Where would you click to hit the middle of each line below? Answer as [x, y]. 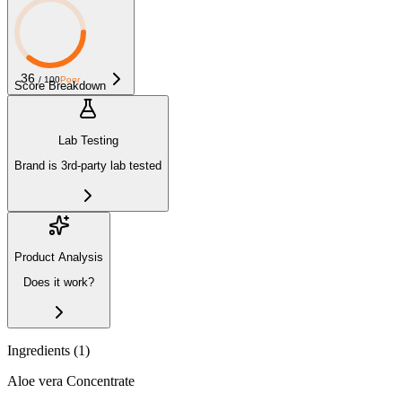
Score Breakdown [60, 85]
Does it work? [59, 283]
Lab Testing [88, 141]
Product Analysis [59, 258]
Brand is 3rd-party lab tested [88, 166]
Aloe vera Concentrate [71, 380]
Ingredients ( [43, 350]
